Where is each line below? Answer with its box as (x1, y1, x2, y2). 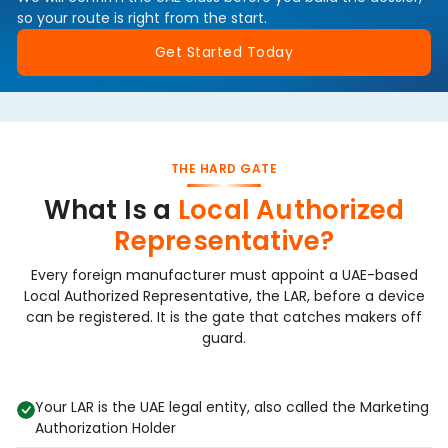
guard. (202, 327, 246, 348)
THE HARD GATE (170, 159, 278, 177)
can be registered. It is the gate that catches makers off (26, 306, 422, 327)
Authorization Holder (35, 417, 176, 438)
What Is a (43, 191, 172, 228)
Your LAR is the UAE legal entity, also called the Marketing (35, 396, 429, 417)
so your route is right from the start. (17, 8, 267, 29)
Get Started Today (154, 41, 294, 62)
